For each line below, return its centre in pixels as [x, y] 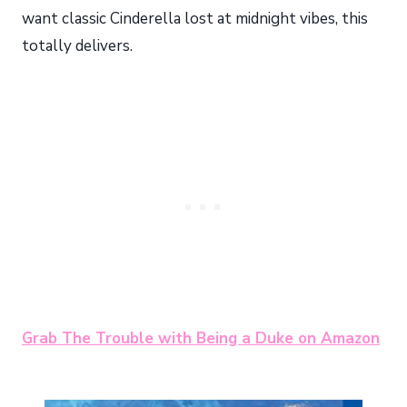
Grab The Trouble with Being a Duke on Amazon [201, 339]
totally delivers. [77, 46]
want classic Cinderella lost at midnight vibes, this [195, 19]
